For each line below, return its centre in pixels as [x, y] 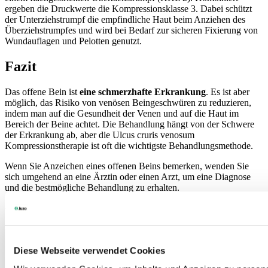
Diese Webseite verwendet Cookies [89, 250]
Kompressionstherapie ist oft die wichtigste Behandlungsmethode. [129, 146]
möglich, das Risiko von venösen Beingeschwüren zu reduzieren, [128, 103]
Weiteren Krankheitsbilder [88, 213]
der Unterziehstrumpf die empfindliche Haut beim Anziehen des [125, 20]
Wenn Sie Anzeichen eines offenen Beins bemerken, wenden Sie [127, 166]
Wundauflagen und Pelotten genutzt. [76, 41]
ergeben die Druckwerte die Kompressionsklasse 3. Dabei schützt [128, 9]
